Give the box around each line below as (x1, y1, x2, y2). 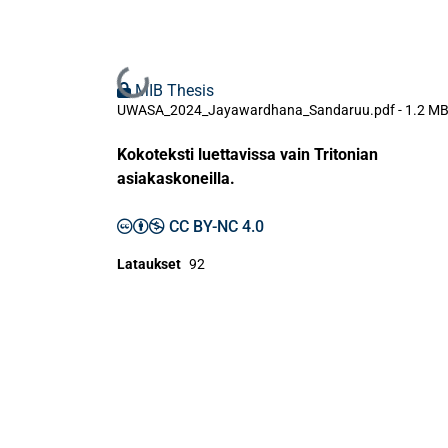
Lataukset (117, 256, 181, 273)
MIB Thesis (135, 81, 214, 101)
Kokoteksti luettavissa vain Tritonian (117, 145, 378, 165)
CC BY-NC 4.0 (169, 217, 264, 237)
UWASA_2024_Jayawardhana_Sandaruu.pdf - (117, 102, 405, 119)
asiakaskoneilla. (117, 169, 235, 189)
